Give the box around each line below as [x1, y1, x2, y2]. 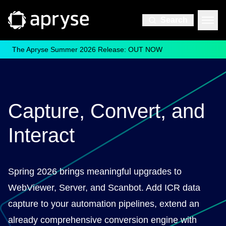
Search [160, 16, 188, 24]
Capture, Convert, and [8, 100, 205, 122]
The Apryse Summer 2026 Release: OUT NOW [12, 45, 162, 53]
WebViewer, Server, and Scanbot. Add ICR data [8, 183, 200, 193]
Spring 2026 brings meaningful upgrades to [8, 166, 182, 177]
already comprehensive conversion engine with [8, 215, 197, 225]
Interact [8, 124, 75, 146]
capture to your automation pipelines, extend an [8, 199, 199, 209]
